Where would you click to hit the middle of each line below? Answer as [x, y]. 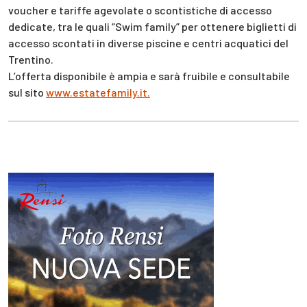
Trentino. [31, 60]
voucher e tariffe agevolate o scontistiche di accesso [140, 10]
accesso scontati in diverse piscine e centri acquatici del [148, 43]
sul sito [27, 93]
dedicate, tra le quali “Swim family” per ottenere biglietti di [152, 27]
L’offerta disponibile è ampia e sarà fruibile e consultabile [149, 76]
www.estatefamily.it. [98, 93]
